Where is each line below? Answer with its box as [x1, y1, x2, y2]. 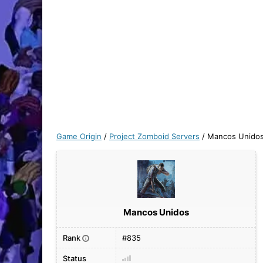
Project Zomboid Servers [109, 131, 200, 141]
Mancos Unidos [123, 207, 189, 218]
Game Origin [56, 131, 102, 141]
